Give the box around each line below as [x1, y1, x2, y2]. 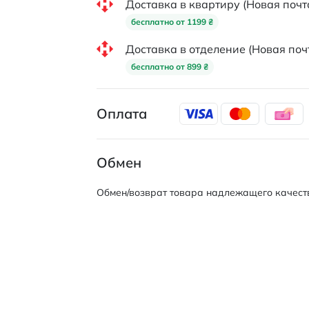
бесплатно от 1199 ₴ [130, 17, 213, 27]
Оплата [96, 105, 147, 122]
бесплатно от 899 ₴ [130, 61, 208, 72]
